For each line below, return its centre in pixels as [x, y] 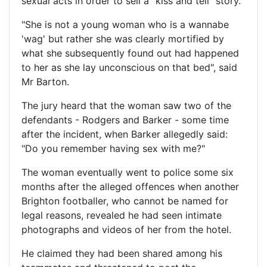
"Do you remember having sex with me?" [113, 149]
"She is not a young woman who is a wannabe [125, 25]
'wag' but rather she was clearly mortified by [123, 39]
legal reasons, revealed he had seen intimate [122, 215]
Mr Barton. [45, 82]
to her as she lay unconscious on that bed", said [129, 68]
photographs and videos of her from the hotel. [126, 230]
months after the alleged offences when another [130, 187]
